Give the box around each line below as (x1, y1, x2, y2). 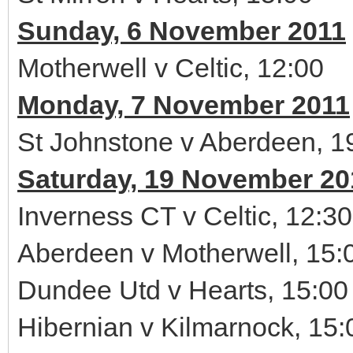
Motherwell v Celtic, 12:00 (17, 53, 324, 83)
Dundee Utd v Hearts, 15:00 (17, 275, 348, 305)
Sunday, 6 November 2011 (17, 16, 346, 46)
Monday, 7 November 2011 (17, 90, 350, 120)
